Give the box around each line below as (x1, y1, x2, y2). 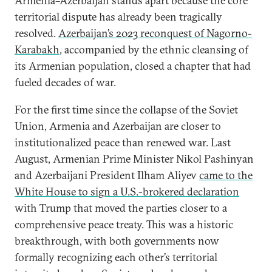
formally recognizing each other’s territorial (15, 250, 217, 264)
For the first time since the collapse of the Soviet (15, 103, 238, 117)
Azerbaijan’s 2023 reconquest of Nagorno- (58, 26, 252, 40)
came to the (199, 168, 253, 182)
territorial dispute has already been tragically (15, 10, 222, 24)
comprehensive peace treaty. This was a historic (15, 217, 233, 231)
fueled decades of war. (15, 75, 116, 89)
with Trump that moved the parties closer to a (15, 201, 227, 215)
